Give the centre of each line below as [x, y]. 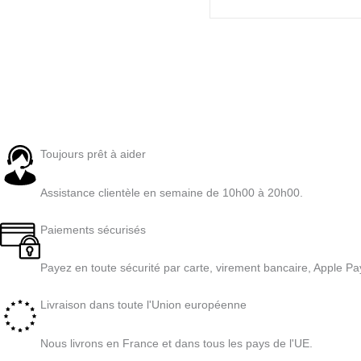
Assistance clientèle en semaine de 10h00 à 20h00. [172, 192]
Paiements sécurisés [93, 229]
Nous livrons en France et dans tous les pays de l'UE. [176, 343]
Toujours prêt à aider [93, 154]
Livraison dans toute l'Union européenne [143, 305]
